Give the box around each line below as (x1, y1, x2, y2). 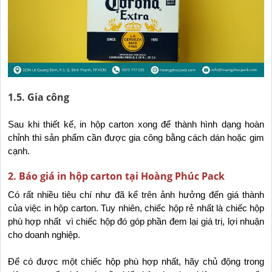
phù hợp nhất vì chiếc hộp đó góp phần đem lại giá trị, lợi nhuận (8, 216, 264, 226)
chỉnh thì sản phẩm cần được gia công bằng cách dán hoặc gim (8, 132, 264, 143)
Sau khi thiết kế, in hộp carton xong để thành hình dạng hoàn (8, 119, 264, 129)
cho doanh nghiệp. (8, 229, 80, 240)
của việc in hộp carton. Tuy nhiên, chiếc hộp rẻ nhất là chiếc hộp (8, 203, 264, 213)
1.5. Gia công (8, 90, 69, 104)
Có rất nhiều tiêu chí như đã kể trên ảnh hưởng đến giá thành (8, 189, 264, 200)
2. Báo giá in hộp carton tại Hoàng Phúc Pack (8, 169, 225, 183)
